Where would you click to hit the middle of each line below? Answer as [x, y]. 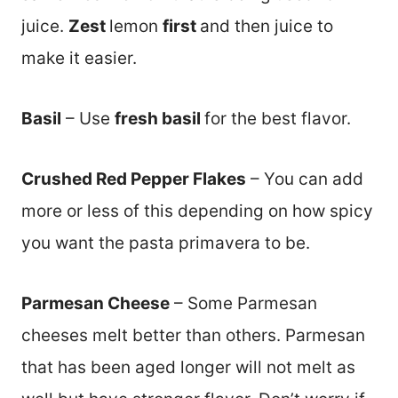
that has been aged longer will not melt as [188, 367]
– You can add [305, 179]
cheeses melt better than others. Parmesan [193, 335]
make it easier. [79, 58]
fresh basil [159, 118]
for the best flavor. [278, 118]
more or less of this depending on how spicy [197, 211]
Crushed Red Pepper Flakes [134, 179]
